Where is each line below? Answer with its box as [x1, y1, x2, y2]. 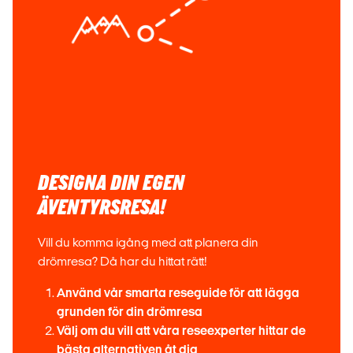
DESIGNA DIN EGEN [38, 171, 184, 196]
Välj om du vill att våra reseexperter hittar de [57, 324, 306, 337]
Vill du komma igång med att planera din [38, 236, 258, 249]
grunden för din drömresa [57, 305, 203, 318]
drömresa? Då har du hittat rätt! [38, 255, 210, 268]
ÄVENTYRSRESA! [38, 195, 165, 221]
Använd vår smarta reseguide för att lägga [57, 286, 299, 299]
